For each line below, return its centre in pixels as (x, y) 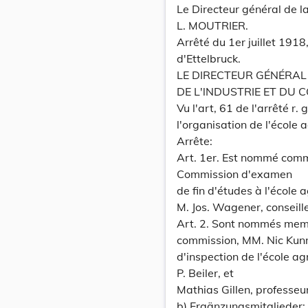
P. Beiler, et (205, 273)
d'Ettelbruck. (209, 58)
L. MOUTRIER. (212, 25)
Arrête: (195, 141)
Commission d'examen (234, 174)
